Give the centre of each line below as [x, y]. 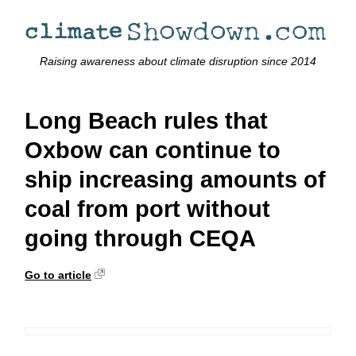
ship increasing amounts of [176, 180]
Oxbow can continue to [153, 151]
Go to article [58, 275]
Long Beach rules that [147, 121]
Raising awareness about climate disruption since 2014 [178, 62]
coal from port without [148, 209]
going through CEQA [141, 239]
